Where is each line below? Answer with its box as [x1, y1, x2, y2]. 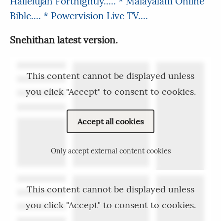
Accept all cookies [77, 116, 144, 127]
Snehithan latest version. [10, 34, 118, 46]
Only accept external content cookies [50, 147, 171, 156]
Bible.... [10, 10, 43, 22]
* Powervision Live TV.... [43, 10, 148, 22]
